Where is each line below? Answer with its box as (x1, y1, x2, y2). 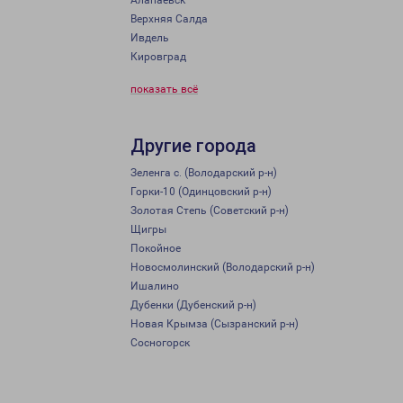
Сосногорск (130, 336, 190, 349)
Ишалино (130, 280, 179, 292)
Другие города (130, 135, 256, 157)
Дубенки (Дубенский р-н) (130, 299, 256, 311)
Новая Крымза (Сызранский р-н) (130, 318, 299, 330)
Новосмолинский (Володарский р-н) (130, 261, 315, 273)
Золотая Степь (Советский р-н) (130, 204, 289, 217)
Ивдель (130, 31, 169, 44)
